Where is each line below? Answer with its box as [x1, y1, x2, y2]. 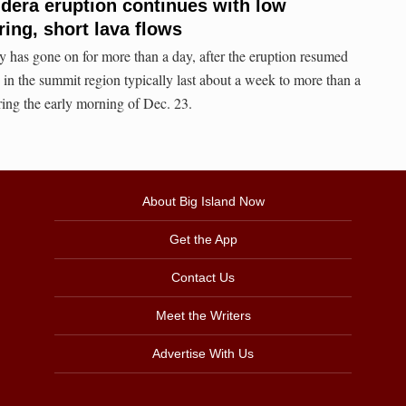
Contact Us [171, 270, 235, 285]
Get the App [169, 232, 237, 247]
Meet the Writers [155, 308, 251, 324]
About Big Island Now [141, 194, 265, 209]
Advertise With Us [152, 346, 254, 362]
